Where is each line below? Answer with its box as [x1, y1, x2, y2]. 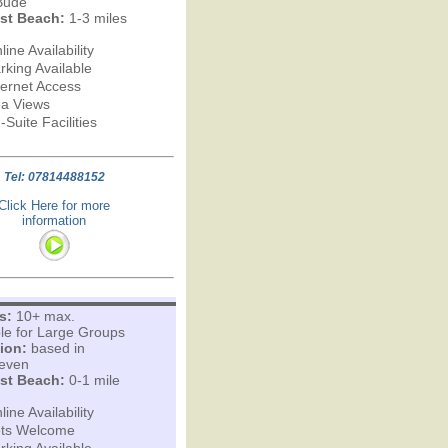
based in [26, 340, 85, 356]
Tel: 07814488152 [3, 170, 105, 184]
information [22, 213, 86, 228]
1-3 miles [64, 10, 127, 26]
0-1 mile [64, 372, 120, 388]
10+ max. [11, 308, 75, 324]
